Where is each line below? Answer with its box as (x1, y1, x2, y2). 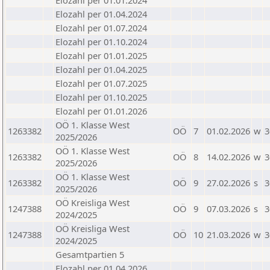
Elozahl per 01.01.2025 (55, 49, 147, 61)
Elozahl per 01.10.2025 (55, 91, 147, 103)
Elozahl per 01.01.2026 (55, 105, 147, 117)
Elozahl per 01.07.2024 (55, 22, 147, 34)
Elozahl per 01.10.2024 (55, 36, 147, 48)
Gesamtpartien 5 (55, 248, 124, 260)
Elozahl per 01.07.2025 (55, 77, 147, 89)
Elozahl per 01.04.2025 (55, 63, 147, 75)
